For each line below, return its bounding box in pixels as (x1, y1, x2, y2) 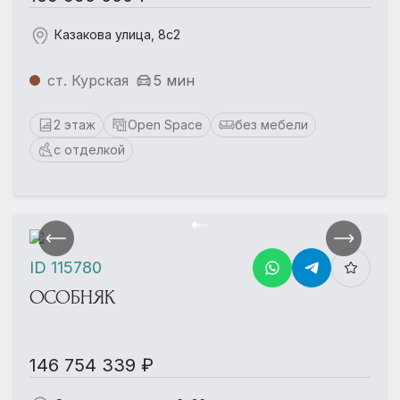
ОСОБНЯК (29, 285, 116, 309)
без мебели (235, 116, 308, 132)
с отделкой (54, 141, 125, 157)
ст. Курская (47, 71, 129, 89)
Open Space (128, 116, 203, 132)
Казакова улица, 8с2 (54, 26, 180, 42)
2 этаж (54, 116, 96, 132)
